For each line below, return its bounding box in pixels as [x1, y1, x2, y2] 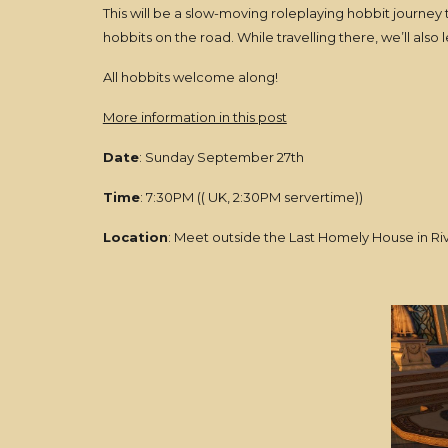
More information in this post [102, 109, 287, 125]
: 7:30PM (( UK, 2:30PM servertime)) [139, 189, 363, 205]
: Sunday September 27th [138, 149, 304, 165]
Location [102, 229, 168, 245]
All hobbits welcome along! [102, 69, 278, 85]
